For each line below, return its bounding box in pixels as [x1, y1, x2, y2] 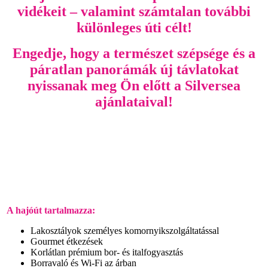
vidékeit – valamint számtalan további [17, 3, 251, 19]
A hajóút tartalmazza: [7, 205, 95, 215]
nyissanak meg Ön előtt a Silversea [28, 77, 240, 93]
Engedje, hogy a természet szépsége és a [13, 45, 255, 61]
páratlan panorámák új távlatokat [29, 61, 239, 77]
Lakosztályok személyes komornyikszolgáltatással [31, 225, 219, 236]
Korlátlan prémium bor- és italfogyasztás [31, 246, 183, 257]
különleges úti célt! [76, 19, 192, 35]
